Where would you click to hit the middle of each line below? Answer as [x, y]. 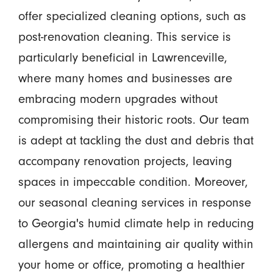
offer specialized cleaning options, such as [132, 16]
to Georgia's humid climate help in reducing [136, 223]
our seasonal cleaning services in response [134, 203]
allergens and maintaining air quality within [136, 244]
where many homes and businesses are [125, 78]
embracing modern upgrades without [118, 99]
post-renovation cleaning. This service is [124, 37]
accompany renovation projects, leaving [125, 161]
